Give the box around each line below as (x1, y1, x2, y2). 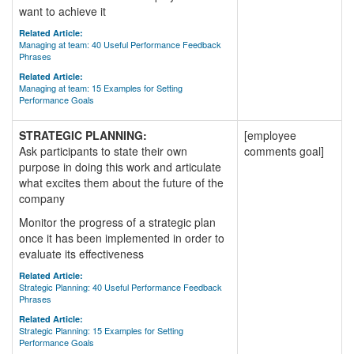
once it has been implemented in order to (19, 230, 224, 246)
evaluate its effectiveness (19, 246, 144, 262)
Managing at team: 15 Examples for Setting (19, 81, 183, 94)
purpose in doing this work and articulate (19, 159, 221, 175)
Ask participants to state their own (19, 143, 187, 159)
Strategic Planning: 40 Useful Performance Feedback (19, 281, 222, 293)
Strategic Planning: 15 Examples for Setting (19, 324, 183, 337)
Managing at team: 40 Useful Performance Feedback (19, 38, 221, 51)
